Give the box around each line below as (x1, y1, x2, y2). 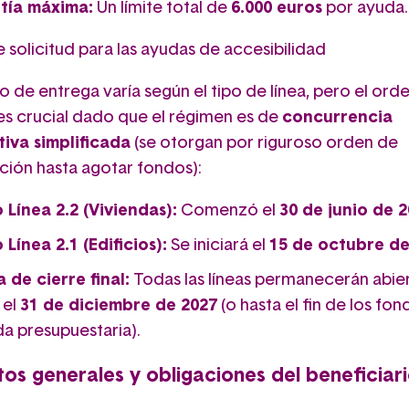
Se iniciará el (167, 236, 269, 254)
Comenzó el (177, 202, 279, 219)
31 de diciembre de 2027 (20, 297, 217, 314)
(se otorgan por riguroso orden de (131, 134, 398, 152)
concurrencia (282, 109, 393, 126)
